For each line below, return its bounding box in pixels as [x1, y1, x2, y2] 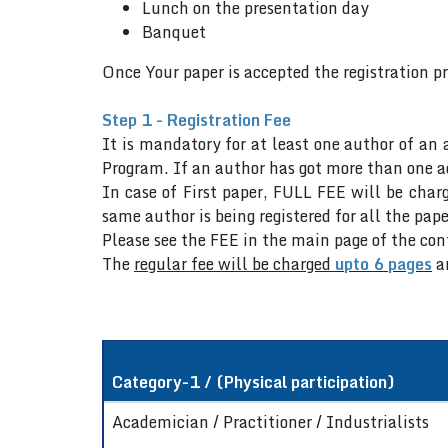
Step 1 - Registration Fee [102, 107, 291, 133]
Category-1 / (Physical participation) [112, 369, 395, 395]
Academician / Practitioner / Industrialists [112, 409, 429, 435]
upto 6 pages [335, 251, 432, 277]
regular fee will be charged [134, 251, 335, 277]
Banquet [142, 19, 206, 45]
